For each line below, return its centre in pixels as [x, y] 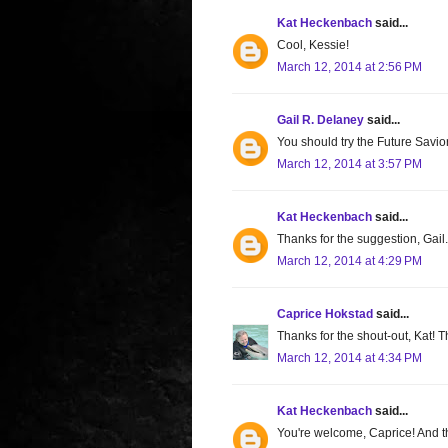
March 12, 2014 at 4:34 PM [349, 357]
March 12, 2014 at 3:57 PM [349, 163]
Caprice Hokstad [325, 313]
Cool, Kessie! [313, 44]
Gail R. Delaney [320, 119]
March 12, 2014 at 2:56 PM [349, 66]
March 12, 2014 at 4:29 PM [349, 260]
